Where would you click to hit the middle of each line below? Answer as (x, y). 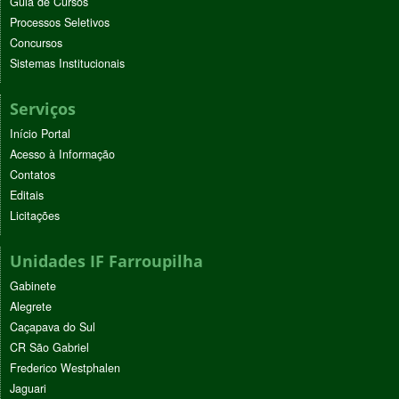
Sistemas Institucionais (67, 64)
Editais (27, 195)
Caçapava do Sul (53, 327)
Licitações (35, 216)
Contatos (33, 175)
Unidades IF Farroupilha (106, 261)
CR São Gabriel (49, 348)
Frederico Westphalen (65, 368)
